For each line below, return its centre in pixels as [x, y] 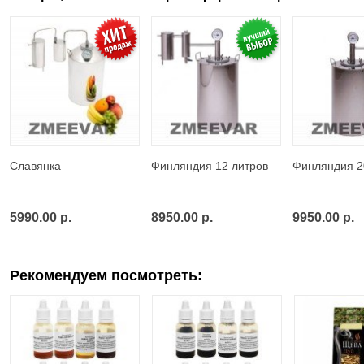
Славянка [35, 165]
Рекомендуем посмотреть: [106, 275]
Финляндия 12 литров [210, 165]
